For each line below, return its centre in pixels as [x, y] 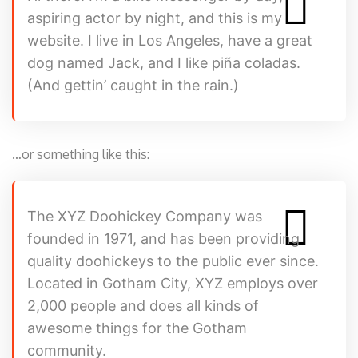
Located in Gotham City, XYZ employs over [173, 283]
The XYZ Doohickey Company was [145, 216]
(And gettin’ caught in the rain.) [133, 85]
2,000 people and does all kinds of [143, 305]
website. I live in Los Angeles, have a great [170, 40]
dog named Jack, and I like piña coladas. [164, 62]
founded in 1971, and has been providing [163, 238]
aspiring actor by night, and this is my [155, 18]
